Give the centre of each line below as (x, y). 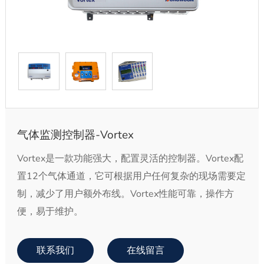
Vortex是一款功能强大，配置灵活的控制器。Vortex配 (130, 159)
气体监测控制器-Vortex (75, 135)
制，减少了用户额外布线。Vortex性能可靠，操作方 (125, 194)
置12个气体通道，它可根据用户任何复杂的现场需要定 (131, 176)
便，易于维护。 (50, 212)
